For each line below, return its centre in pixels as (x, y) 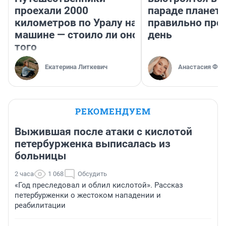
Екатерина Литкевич (76, 67)
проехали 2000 (51, 11)
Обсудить (92, 174)
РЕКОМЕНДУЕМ (113, 111)
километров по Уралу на (76, 23)
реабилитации (40, 206)
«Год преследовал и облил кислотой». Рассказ (99, 185)
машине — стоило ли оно (76, 35)
